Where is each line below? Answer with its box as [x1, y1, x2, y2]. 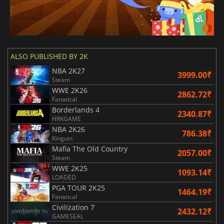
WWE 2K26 [52, 85, 87, 95]
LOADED [52, 172, 76, 181]
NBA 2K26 [52, 124, 85, 134]
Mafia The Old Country [52, 143, 127, 153]
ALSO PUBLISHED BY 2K [10, 51, 88, 61]
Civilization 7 [52, 202, 94, 212]
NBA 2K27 [52, 65, 85, 75]
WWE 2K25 [52, 163, 87, 173]
